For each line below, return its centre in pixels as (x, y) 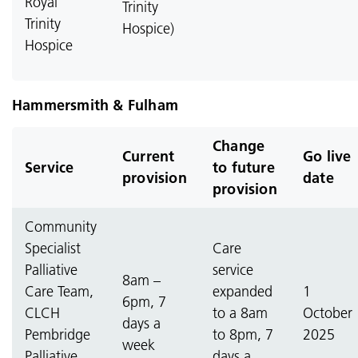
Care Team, (59, 291)
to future (244, 167)
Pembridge (58, 334)
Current (149, 156)
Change (239, 146)
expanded (243, 291)
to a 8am (240, 313)
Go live (327, 156)
